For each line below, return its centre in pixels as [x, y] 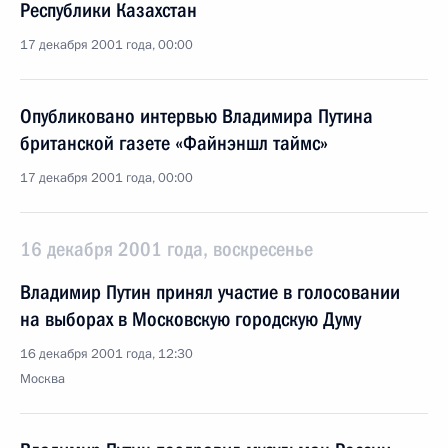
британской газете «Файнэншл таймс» [174, 143]
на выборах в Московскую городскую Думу [190, 319]
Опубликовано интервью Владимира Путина [196, 116]
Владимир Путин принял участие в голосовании [210, 292]
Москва [42, 379]
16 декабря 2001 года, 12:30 [106, 354]
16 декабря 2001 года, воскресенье [166, 249]
